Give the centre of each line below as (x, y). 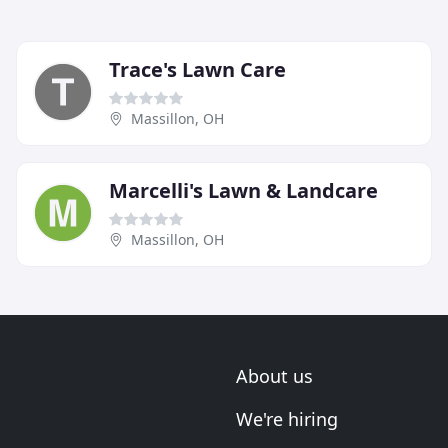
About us (274, 376)
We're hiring (287, 419)
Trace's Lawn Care (197, 69)
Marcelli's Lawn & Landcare (243, 190)
